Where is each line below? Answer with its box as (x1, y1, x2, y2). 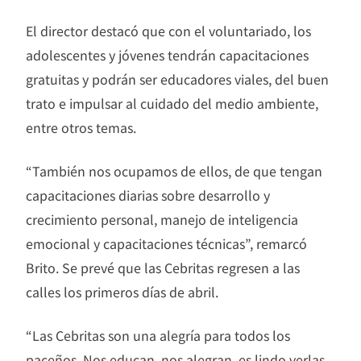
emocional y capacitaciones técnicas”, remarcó (26, 234, 307, 254)
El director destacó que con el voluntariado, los (26, 21, 311, 41)
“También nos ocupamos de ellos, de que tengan (26, 161, 322, 181)
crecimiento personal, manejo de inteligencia (26, 210, 298, 230)
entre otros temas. (26, 118, 136, 138)
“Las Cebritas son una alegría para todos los (26, 326, 290, 346)
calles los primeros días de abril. (26, 282, 218, 302)
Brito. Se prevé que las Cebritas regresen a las (26, 258, 300, 278)
